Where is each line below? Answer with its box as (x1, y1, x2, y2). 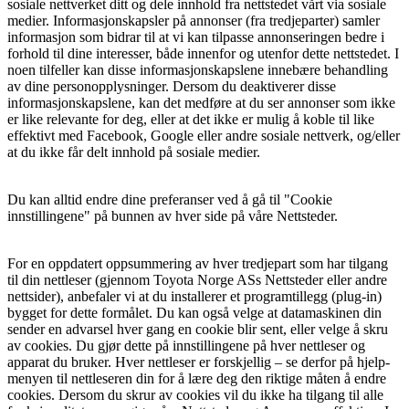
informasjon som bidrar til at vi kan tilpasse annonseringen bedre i (7, 28, 384, 45)
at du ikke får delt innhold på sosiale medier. (7, 143, 260, 160)
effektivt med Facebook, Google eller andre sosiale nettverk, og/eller (7, 127, 400, 143)
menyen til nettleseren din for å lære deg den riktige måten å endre (7, 370, 386, 386)
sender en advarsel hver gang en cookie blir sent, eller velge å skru (7, 320, 388, 337)
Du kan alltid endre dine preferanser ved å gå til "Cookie (7, 191, 332, 207)
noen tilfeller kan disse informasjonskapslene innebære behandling (7, 61, 388, 78)
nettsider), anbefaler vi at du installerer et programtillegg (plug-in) (7, 288, 382, 304)
